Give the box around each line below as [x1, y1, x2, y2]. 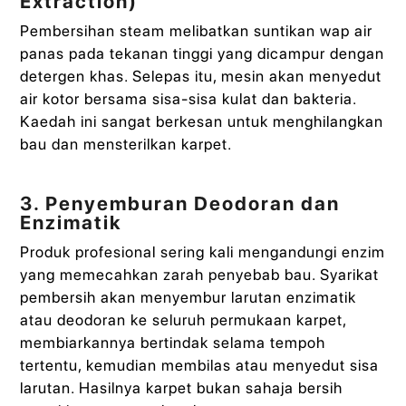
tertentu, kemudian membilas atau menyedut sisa [20, 356, 380, 375]
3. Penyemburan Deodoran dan [20, 192, 341, 216]
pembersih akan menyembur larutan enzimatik [20, 288, 357, 307]
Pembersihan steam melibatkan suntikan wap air [20, 21, 373, 40]
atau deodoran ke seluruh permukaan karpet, [20, 311, 347, 330]
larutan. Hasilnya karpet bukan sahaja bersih [20, 379, 343, 398]
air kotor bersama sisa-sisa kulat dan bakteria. [20, 89, 357, 108]
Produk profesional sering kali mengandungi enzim [20, 243, 386, 262]
